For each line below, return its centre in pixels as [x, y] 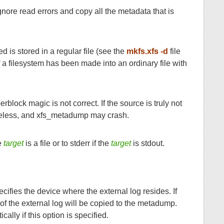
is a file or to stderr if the [67, 143]
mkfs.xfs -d [147, 51]
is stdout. [147, 143]
